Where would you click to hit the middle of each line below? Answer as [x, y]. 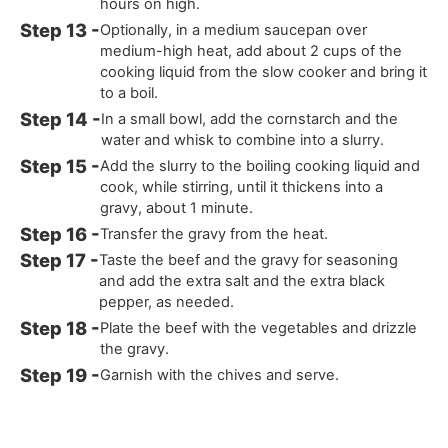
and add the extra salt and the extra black [242, 280]
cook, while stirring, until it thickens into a [242, 186]
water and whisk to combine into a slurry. [243, 139]
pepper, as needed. [167, 301]
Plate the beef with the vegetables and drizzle [259, 327]
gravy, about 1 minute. [177, 207]
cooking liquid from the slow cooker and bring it [264, 71]
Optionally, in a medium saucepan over [234, 29]
